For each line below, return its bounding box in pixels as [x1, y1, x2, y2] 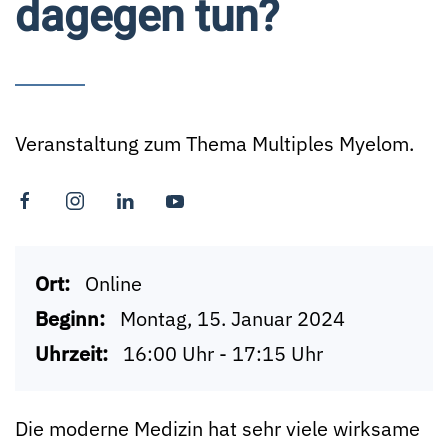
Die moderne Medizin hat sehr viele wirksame [15, 415, 420, 442]
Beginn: [35, 305, 105, 332]
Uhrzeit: [35, 340, 108, 367]
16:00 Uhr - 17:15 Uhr [123, 340, 323, 367]
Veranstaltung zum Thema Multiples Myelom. [15, 130, 414, 157]
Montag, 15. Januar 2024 [120, 305, 345, 332]
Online [85, 270, 142, 297]
